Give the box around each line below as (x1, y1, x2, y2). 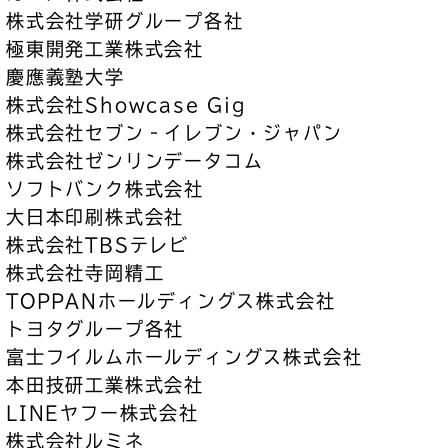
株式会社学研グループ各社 (6, 12, 244, 30)
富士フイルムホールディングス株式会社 (6, 348, 363, 366)
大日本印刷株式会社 (6, 208, 185, 226)
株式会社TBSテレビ (6, 236, 189, 254)
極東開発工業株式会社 (6, 40, 204, 58)
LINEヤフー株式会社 (6, 404, 199, 422)
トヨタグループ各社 (6, 320, 185, 338)
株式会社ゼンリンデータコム (6, 152, 264, 170)
